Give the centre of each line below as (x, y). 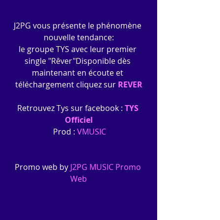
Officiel (79, 120)
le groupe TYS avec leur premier (79, 49)
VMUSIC (92, 131)
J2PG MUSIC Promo (105, 167)
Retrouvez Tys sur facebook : (70, 108)
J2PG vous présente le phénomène (79, 25)
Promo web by (41, 167)
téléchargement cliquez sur (66, 84)
